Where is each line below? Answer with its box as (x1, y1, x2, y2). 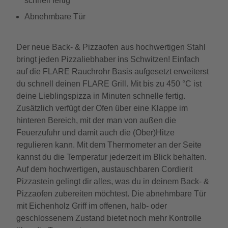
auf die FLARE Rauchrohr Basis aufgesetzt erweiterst (16, 67, 209, 76)
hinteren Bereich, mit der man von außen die (16, 116, 176, 125)
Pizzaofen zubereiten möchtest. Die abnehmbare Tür (16, 189, 206, 198)
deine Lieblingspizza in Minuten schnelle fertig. (16, 92, 185, 100)
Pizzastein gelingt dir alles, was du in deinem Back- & (16, 177, 209, 186)
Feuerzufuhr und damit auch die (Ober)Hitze (16, 128, 175, 137)
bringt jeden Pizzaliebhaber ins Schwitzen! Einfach (16, 55, 199, 64)
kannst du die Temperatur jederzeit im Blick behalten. (16, 153, 207, 161)
